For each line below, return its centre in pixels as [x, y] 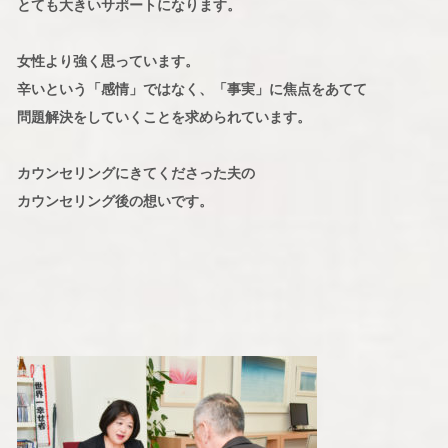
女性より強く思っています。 [107, 61]
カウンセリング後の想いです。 [114, 201]
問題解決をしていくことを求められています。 [163, 117]
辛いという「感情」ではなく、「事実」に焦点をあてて [191, 89]
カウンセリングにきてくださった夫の [135, 173]
